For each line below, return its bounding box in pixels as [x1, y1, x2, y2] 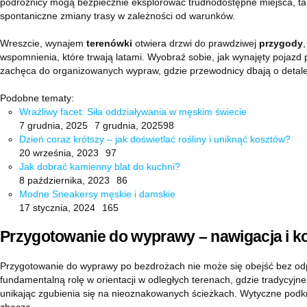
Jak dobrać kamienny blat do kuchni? [19, 161, 180, 172]
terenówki [86, 38, 132, 49]
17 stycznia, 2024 [19, 202, 95, 213]
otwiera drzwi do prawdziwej [132, 38, 259, 49]
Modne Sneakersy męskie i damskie [19, 188, 175, 199]
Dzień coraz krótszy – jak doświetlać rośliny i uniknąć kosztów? [19, 134, 291, 145]
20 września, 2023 [19, 147, 99, 158]
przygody [259, 38, 303, 49]
